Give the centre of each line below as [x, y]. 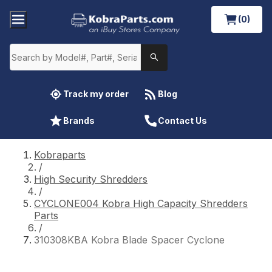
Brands [79, 120]
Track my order [96, 93]
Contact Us [182, 120]
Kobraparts [60, 155]
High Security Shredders [91, 179]
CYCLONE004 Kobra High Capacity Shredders [141, 203]
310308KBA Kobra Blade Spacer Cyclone [129, 240]
